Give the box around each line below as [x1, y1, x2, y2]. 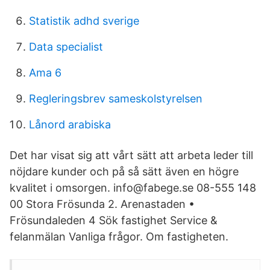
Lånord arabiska [29, 118, 111, 131]
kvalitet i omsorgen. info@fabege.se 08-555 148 [10, 181, 256, 194]
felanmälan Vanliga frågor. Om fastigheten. [10, 230, 228, 243]
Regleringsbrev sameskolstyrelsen [29, 92, 202, 105]
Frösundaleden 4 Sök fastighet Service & [10, 214, 218, 227]
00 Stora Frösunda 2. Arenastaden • [10, 198, 195, 210]
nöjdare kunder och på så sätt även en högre [10, 165, 239, 178]
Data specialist [29, 40, 103, 53]
